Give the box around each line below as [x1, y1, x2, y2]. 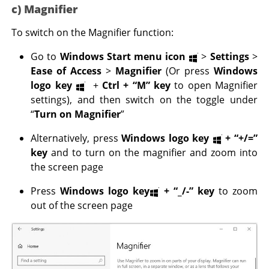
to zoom [214, 184, 258, 198]
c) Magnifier [11, 2, 78, 17]
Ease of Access [31, 64, 102, 78]
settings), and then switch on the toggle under [31, 93, 258, 107]
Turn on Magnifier [34, 107, 121, 121]
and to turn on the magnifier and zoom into [47, 146, 258, 160]
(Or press [165, 64, 214, 78]
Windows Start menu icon [59, 50, 189, 64]
